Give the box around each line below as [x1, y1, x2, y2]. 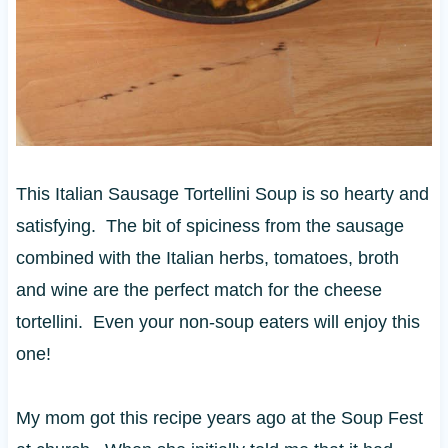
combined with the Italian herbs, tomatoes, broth [15, 247, 399, 268]
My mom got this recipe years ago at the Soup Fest [15, 407, 423, 428]
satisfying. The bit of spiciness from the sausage [15, 215, 404, 236]
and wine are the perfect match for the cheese [15, 279, 382, 300]
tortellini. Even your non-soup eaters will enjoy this [15, 311, 420, 332]
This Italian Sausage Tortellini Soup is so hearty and [15, 183, 429, 204]
